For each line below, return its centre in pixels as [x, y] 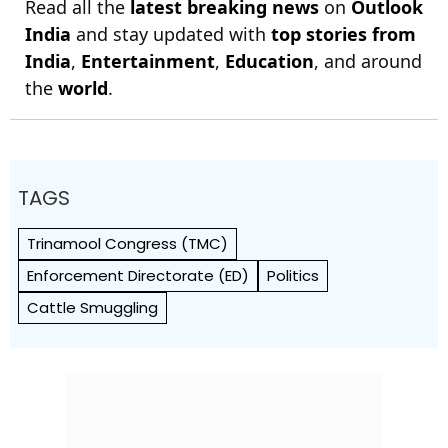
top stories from [343, 34]
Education [269, 61]
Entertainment [148, 61]
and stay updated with [171, 34]
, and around [368, 61]
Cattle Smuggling [92, 307]
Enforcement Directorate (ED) [138, 275]
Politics [293, 275]
